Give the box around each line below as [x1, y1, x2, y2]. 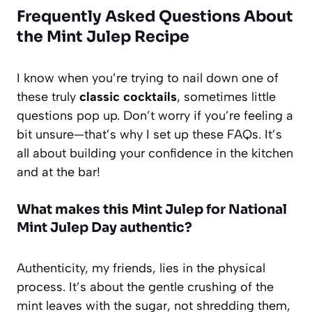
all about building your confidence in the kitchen [17, 145, 293, 161]
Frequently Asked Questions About [17, 6, 293, 26]
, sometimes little [177, 88, 276, 104]
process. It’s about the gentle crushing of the [17, 279, 274, 295]
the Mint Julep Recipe [17, 26, 189, 46]
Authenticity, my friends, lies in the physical [17, 260, 265, 276]
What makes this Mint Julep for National [17, 201, 287, 218]
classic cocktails [79, 88, 177, 104]
